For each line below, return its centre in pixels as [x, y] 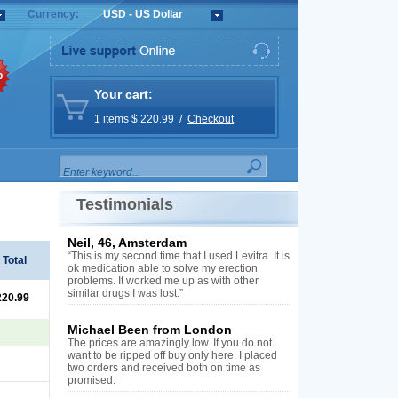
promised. [92, 380]
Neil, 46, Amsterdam [127, 243]
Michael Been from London [150, 330]
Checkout [211, 119]
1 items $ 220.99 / [141, 119]
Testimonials [125, 204]
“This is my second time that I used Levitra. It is [179, 256]
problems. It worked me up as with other [163, 281]
